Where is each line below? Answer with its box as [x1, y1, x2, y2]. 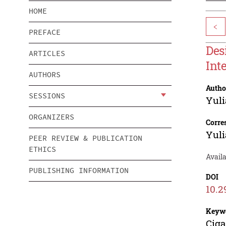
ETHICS [29, 144, 56, 154]
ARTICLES [29, 48, 65, 59]
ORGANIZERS [29, 112, 74, 122]
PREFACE [29, 27, 61, 37]
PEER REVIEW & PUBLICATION [29, 133, 142, 143]
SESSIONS [29, 91, 65, 101]
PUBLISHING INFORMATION [29, 165, 129, 176]
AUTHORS [29, 70, 61, 80]
